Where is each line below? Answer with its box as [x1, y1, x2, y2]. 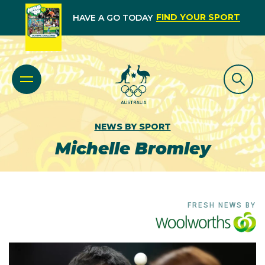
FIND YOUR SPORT [156, 12, 240, 22]
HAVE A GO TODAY [72, 12, 153, 23]
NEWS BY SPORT [94, 121, 171, 132]
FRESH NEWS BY [188, 201, 256, 209]
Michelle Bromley [54, 138, 211, 159]
